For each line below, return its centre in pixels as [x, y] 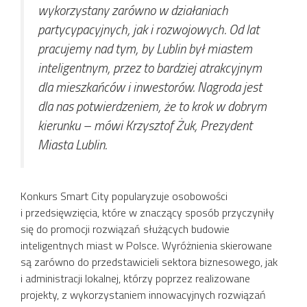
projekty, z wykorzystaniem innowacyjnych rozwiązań [143, 294]
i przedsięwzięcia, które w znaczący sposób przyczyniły [147, 212]
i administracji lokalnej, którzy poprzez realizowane [135, 278]
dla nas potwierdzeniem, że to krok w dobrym [152, 106]
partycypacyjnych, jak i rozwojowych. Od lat [148, 29]
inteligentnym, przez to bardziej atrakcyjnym [150, 68]
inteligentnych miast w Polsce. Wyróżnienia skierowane [146, 245]
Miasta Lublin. [72, 145]
